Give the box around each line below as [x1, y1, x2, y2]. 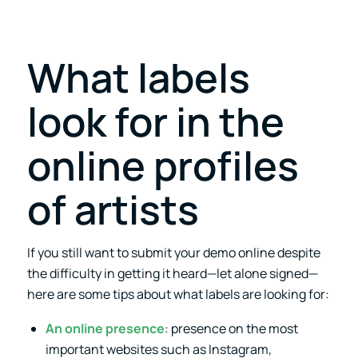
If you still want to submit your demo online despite [26, 244, 320, 262]
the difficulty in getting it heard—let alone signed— [26, 265, 318, 283]
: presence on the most [164, 320, 298, 338]
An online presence [45, 320, 165, 338]
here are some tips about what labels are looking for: [26, 285, 329, 304]
